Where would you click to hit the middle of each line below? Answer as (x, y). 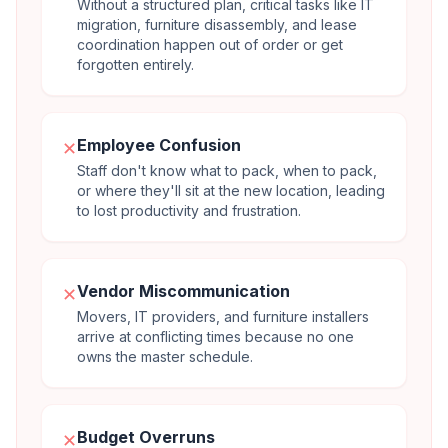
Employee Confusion (159, 145)
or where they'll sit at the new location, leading (231, 190)
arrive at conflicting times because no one (215, 336)
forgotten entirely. (135, 64)
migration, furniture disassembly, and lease (217, 24)
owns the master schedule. (165, 356)
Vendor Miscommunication (183, 291)
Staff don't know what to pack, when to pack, (227, 170)
